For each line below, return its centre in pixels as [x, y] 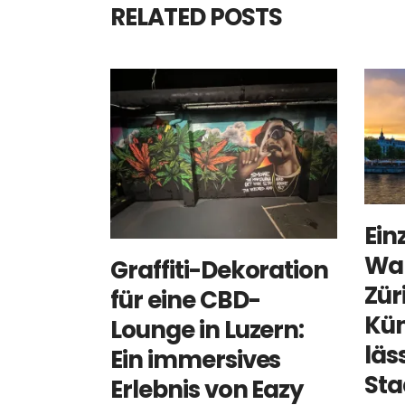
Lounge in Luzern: [207, 330]
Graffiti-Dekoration [220, 271]
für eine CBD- [185, 301]
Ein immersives [196, 360]
